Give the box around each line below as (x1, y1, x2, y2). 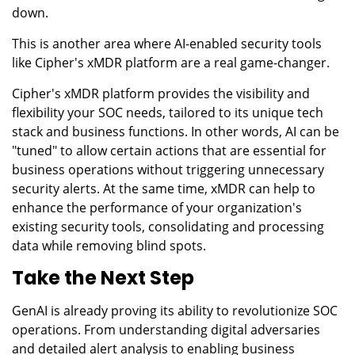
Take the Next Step (12, 264, 194, 291)
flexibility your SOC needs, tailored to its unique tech (12, 103, 323, 121)
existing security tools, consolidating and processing (12, 217, 324, 235)
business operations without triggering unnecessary (12, 160, 324, 178)
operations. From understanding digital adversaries (12, 320, 320, 338)
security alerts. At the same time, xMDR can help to (12, 179, 315, 197)
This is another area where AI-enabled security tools (12, 34, 322, 52)
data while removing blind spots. (12, 236, 206, 254)
